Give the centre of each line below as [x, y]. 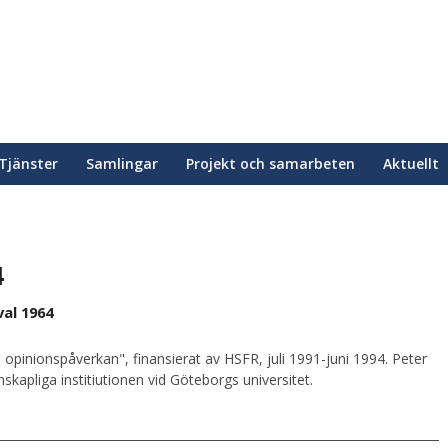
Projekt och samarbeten [270, 163]
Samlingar [122, 163]
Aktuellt [411, 163]
